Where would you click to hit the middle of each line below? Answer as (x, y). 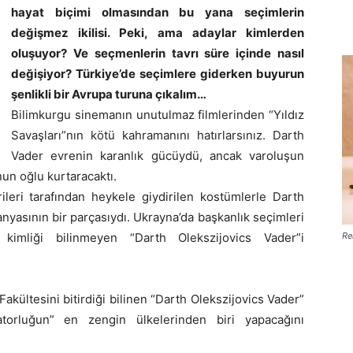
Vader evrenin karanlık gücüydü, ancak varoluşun (158, 156)
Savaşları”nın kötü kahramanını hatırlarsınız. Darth (158, 135)
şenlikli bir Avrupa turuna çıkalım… (109, 94)
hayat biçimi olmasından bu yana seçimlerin (158, 12)
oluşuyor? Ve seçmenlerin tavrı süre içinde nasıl (158, 53)
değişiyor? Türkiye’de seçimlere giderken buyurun (158, 74)
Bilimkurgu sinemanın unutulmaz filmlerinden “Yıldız (158, 115)
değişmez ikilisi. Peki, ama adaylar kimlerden (158, 33)
